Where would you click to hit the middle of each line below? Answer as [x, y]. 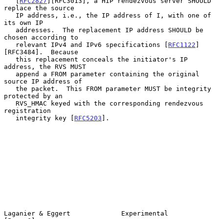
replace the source [39, 8]
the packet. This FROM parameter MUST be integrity [10, 88]
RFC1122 [182, 44]
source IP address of [43, 81]
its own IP [23, 22]
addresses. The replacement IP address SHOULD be [10, 30]
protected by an [33, 96]
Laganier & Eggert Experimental [86, 213]
